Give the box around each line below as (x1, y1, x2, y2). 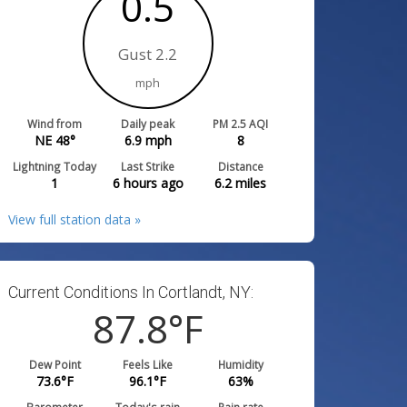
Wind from (27, 116, 83, 131)
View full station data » (8, 211, 142, 228)
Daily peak (121, 116, 175, 131)
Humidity (217, 357, 263, 372)
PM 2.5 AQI (213, 116, 269, 131)
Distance (217, 159, 263, 174)
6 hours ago (112, 174, 184, 192)
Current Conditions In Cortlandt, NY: (8, 283, 254, 302)
